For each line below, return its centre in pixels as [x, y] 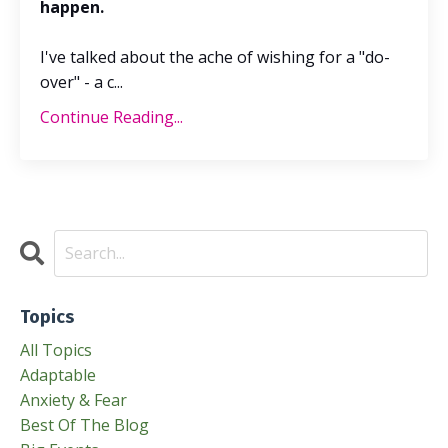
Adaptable [58, 374]
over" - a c [77, 81]
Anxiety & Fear [73, 399]
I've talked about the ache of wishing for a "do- [215, 56]
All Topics [56, 349]
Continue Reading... [111, 116]
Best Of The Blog [84, 424]
